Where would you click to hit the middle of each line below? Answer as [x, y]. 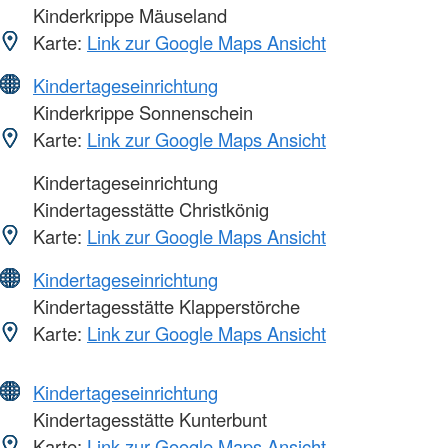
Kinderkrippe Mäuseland [127, 15]
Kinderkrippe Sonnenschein [140, 112]
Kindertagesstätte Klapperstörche [164, 306]
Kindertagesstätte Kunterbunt [147, 419]
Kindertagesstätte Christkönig [148, 209]
